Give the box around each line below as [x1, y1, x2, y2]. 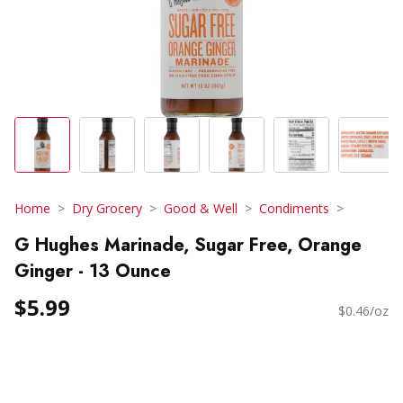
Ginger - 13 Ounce [14, 257, 171, 284]
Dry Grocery [72, 200, 142, 217]
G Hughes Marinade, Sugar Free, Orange [14, 231, 362, 258]
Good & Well [164, 200, 237, 217]
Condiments [259, 200, 329, 217]
